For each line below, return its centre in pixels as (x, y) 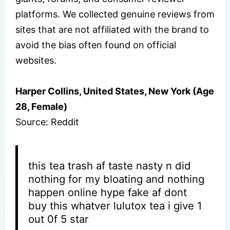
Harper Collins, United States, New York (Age (115, 91)
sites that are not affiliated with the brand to (112, 29)
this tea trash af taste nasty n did (110, 165)
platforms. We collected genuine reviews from (115, 14)
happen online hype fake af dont (108, 192)
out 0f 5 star (59, 219)
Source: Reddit (47, 122)
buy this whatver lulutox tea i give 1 (115, 205)
